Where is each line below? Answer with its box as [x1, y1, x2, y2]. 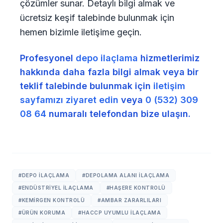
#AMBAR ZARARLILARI [98, 197, 161, 203]
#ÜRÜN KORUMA [18, 210, 65, 216]
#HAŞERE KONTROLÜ [106, 185, 166, 191]
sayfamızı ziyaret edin [20, 95, 118, 105]
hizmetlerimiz [138, 53, 200, 63]
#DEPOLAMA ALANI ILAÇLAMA [82, 172, 169, 178]
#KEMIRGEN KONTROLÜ [18, 197, 85, 203]
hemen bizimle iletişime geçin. [20, 27, 142, 37]
